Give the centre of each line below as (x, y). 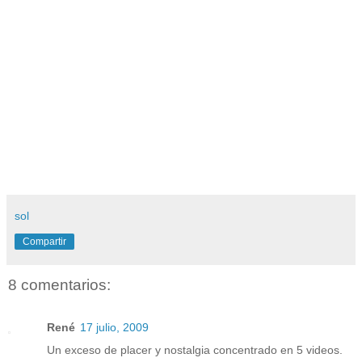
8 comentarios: (59, 285)
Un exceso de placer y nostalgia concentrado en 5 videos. (195, 349)
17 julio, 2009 (114, 327)
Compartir (44, 242)
